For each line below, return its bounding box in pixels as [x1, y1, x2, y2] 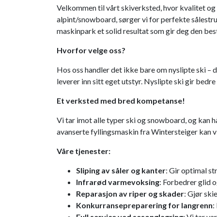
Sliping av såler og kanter [76, 166, 166, 175]
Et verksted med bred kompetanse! [57, 96, 185, 106]
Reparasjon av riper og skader [76, 189, 184, 199]
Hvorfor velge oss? [57, 46, 125, 55]
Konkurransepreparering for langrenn [76, 201, 213, 210]
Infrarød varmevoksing [76, 177, 159, 187]
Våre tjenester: [57, 146, 110, 156]
